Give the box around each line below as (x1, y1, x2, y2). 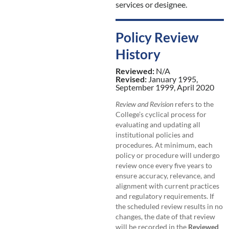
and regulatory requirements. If (115, 192, 214, 200)
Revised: (115, 74, 148, 84)
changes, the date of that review (115, 212, 215, 221)
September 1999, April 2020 (115, 82, 214, 92)
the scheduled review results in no (115, 202, 223, 211)
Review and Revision (115, 100, 173, 108)
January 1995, (148, 74, 198, 84)
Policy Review (115, 29, 199, 45)
